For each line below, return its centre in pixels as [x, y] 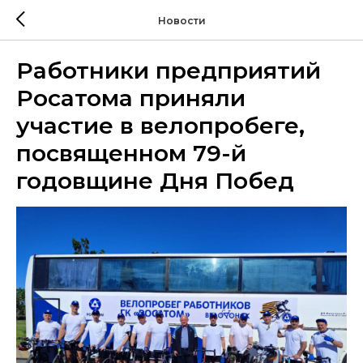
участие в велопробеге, [160, 126]
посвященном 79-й [131, 153]
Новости [181, 20]
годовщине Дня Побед [155, 181]
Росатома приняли [131, 98]
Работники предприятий [169, 70]
